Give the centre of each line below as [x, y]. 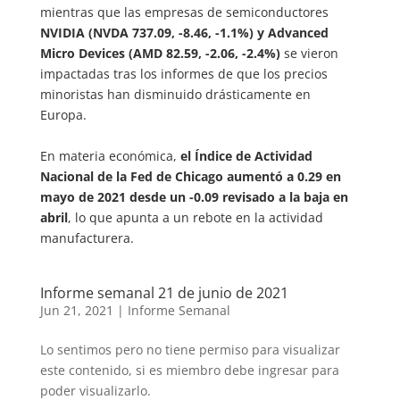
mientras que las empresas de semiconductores [184, 12]
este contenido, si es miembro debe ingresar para [189, 370]
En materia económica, [110, 156]
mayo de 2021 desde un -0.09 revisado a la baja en [194, 197]
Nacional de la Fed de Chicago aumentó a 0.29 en [190, 176]
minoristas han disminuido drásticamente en [175, 94]
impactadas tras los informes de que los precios [183, 74]
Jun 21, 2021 [76, 310]
